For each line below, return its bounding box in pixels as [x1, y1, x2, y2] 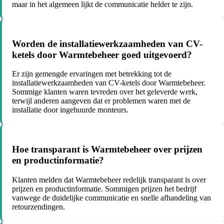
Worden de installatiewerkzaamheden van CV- [12, 38, 202, 49]
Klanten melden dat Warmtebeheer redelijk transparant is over [12, 175, 206, 184]
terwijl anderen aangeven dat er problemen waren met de [12, 96, 190, 105]
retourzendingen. [12, 202, 65, 211]
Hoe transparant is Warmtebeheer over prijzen [12, 144, 202, 155]
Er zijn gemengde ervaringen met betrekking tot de [12, 69, 171, 78]
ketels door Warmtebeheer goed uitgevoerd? [12, 49, 192, 60]
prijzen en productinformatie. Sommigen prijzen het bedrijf [12, 184, 196, 193]
